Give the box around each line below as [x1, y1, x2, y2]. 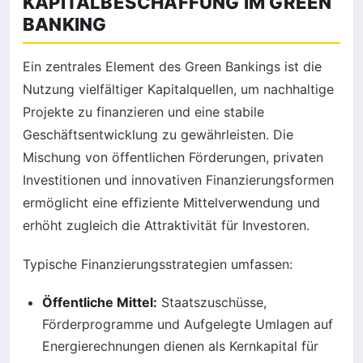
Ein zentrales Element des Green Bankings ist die [23, 58, 322, 75]
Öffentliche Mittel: [42, 294, 157, 311]
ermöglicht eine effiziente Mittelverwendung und [23, 194, 320, 211]
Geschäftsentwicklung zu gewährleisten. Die [23, 126, 293, 143]
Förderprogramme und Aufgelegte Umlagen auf [42, 316, 333, 333]
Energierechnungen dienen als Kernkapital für [42, 338, 318, 355]
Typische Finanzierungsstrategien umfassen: [23, 256, 293, 273]
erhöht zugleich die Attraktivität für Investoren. [23, 217, 310, 234]
